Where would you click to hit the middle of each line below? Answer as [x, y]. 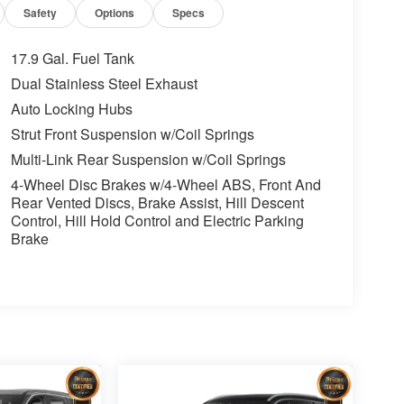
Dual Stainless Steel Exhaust [104, 83]
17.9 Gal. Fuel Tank [72, 58]
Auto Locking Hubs [71, 108]
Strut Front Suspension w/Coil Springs [132, 133]
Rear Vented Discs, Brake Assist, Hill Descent [157, 202]
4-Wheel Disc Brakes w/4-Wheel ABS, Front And [165, 184]
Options [115, 12]
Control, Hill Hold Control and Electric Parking [157, 220]
